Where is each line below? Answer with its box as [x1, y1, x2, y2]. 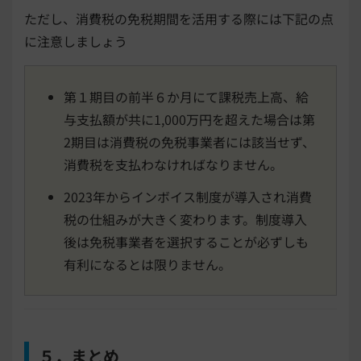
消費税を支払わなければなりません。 [64, 154, 283, 174]
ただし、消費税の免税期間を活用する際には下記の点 [24, 8, 334, 28]
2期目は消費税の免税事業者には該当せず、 [64, 131, 315, 151]
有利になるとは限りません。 [64, 254, 231, 274]
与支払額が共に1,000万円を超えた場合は [64, 109, 302, 129]
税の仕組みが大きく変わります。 [64, 209, 255, 229]
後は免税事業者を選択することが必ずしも [64, 231, 309, 251]
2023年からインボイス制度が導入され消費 [64, 186, 312, 206]
